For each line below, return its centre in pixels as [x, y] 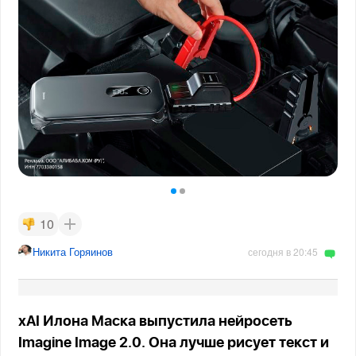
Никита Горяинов [73, 252]
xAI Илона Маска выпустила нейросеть [156, 322]
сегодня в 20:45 [282, 252]
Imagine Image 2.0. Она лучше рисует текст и [174, 344]
